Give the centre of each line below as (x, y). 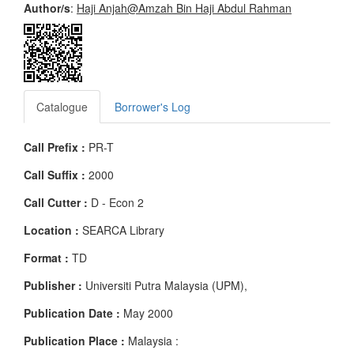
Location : (51, 230)
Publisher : (53, 285)
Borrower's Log (153, 107)
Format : (46, 258)
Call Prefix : (55, 147)
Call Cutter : (56, 202)
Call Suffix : (55, 175)
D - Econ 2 (116, 202)
